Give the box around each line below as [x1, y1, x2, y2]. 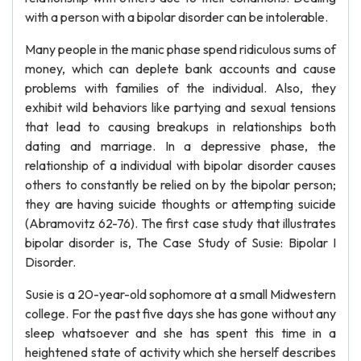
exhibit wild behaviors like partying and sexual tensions [25, 99, 336, 115]
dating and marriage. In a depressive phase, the [25, 138, 336, 154]
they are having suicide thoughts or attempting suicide [25, 196, 336, 212]
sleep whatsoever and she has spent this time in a [25, 325, 336, 341]
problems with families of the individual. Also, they [25, 80, 336, 96]
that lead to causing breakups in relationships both [25, 118, 336, 135]
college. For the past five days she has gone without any [25, 305, 336, 322]
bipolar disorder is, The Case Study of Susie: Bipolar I [25, 234, 336, 251]
